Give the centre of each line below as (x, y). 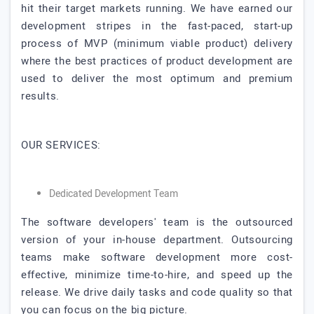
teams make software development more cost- (157, 257)
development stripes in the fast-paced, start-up (157, 26)
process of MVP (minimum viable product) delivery (157, 43)
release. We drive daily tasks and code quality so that (157, 292)
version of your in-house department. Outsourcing (157, 240)
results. (40, 96)
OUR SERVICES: (61, 145)
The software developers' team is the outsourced (157, 222)
